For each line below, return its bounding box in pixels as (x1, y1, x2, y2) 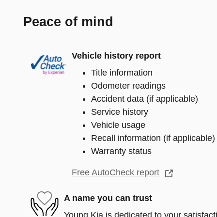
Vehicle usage (91, 120, 145, 130)
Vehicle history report (72, 51, 161, 61)
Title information (91, 67, 153, 77)
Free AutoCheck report (72, 168, 159, 177)
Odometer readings (91, 80, 166, 91)
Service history (91, 107, 148, 117)
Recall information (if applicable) (91, 133, 215, 143)
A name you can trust (64, 193, 152, 203)
